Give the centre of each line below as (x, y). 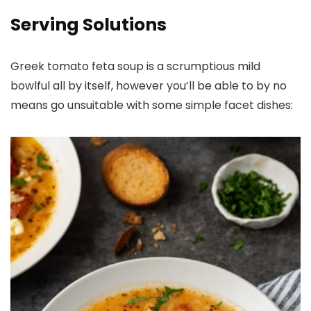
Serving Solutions (89, 24)
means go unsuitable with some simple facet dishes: (153, 105)
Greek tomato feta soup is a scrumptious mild (135, 66)
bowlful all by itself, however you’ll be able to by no (149, 85)
